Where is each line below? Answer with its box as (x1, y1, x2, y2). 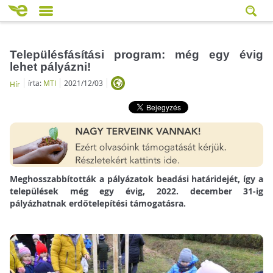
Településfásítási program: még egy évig (9, 48, 264, 61)
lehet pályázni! (9, 60, 91, 73)
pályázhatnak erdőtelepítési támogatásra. (9, 197, 186, 210)
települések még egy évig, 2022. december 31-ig (9, 185, 264, 197)
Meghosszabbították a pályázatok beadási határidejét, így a (9, 173, 264, 185)
